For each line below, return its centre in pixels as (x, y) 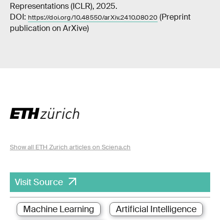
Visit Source (39, 182)
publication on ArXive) (49, 28)
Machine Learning (59, 209)
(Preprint (174, 17)
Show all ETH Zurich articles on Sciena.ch (70, 147)
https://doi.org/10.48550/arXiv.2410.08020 (93, 17)
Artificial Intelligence (156, 209)
